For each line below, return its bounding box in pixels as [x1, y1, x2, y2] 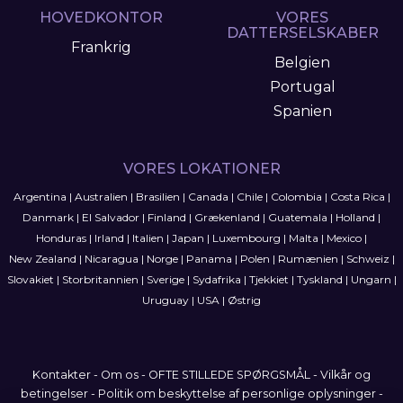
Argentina [13, 190, 67, 203]
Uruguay [142, 293, 189, 307]
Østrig [228, 293, 261, 307]
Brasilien [135, 190, 180, 203]
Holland [336, 210, 375, 224]
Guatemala [268, 210, 327, 224]
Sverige [146, 273, 184, 286]
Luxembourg [212, 231, 281, 245]
